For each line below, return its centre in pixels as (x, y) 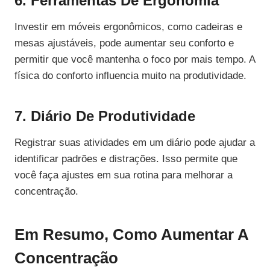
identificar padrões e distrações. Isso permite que (126, 159)
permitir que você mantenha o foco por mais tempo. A (135, 60)
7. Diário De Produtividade (105, 116)
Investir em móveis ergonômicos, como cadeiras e (128, 27)
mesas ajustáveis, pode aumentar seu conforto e (124, 43)
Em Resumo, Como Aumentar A (131, 235)
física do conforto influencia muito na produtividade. (130, 76)
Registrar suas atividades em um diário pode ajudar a (135, 143)
